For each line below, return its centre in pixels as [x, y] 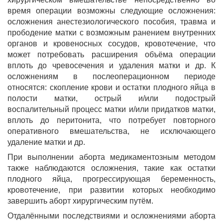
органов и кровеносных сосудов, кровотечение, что [111, 44]
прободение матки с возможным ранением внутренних [111, 33]
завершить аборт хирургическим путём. [80, 201]
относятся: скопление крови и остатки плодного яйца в [111, 87]
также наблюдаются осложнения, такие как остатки [111, 168]
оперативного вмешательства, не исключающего [111, 131]
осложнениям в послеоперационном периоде [111, 76]
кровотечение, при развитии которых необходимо [111, 190]
